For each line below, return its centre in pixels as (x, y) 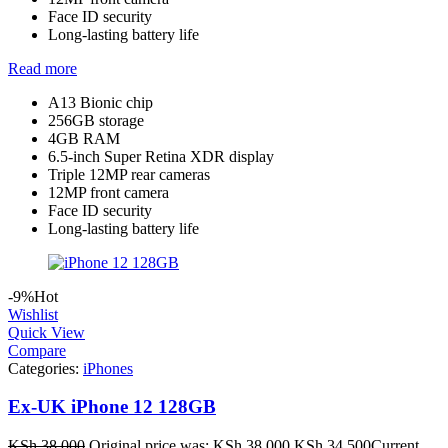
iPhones (108, 368)
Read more (42, 68)
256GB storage (96, 120)
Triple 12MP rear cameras (129, 174)
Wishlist (33, 314)
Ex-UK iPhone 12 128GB (112, 407)
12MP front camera (108, 192)
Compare (37, 350)
